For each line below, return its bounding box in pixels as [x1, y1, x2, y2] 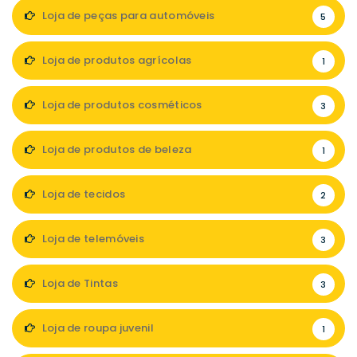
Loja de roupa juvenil [39, 320, 154, 335]
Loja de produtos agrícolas [39, 53, 192, 68]
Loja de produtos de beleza [39, 142, 192, 157]
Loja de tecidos [39, 186, 126, 202]
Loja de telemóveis [39, 231, 145, 246]
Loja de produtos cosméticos [39, 97, 202, 112]
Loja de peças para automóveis [39, 8, 215, 23]
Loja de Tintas [39, 276, 118, 291]
